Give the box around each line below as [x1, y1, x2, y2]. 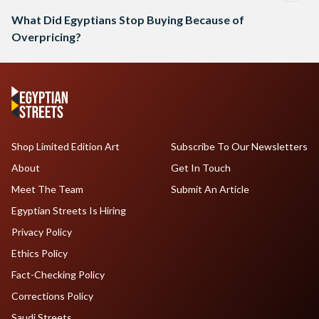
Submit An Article [170, 183, 249, 196]
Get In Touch [170, 162, 231, 174]
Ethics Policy [11, 247, 68, 260]
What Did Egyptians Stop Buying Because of [11, 13, 244, 27]
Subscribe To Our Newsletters [170, 140, 308, 153]
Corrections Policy [11, 290, 93, 303]
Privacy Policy [11, 226, 72, 239]
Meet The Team [11, 183, 83, 196]
